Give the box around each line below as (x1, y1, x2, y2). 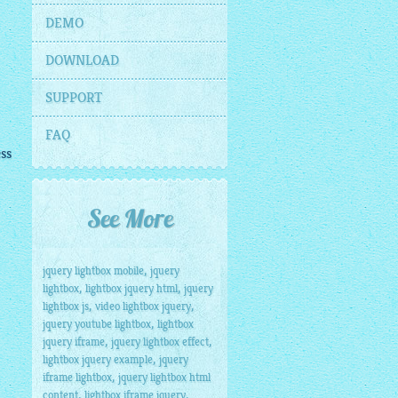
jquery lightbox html (118, 370, 211, 385)
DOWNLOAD (45, 52, 119, 69)
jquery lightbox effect (111, 335, 209, 349)
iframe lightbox (43, 370, 112, 385)
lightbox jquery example (43, 353, 153, 367)
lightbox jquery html (85, 282, 178, 296)
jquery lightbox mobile (43, 264, 144, 278)
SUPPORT (45, 89, 102, 107)
